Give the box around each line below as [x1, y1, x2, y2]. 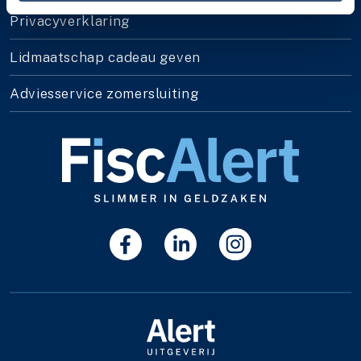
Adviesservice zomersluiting [10, 85, 200, 102]
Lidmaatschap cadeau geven [10, 49, 201, 66]
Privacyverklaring [10, 13, 131, 30]
